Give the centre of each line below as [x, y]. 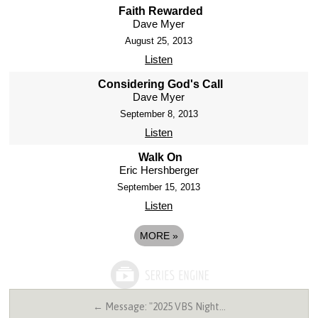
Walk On [161, 157]
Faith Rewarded [160, 11]
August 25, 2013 [159, 40]
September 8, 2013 [159, 114]
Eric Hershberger [159, 170]
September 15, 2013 [159, 187]
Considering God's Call [161, 84]
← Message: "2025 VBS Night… [159, 306]
